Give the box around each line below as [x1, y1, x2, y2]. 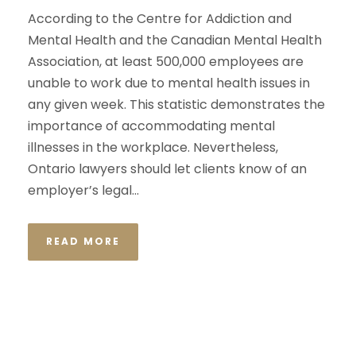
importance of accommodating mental [28, 117, 275, 135]
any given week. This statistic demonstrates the [28, 95, 325, 114]
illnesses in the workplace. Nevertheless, [28, 138, 278, 157]
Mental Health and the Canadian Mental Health [28, 31, 322, 49]
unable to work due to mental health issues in [28, 74, 310, 92]
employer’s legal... [28, 181, 139, 199]
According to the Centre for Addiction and [28, 10, 292, 28]
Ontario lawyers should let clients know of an [28, 160, 307, 178]
